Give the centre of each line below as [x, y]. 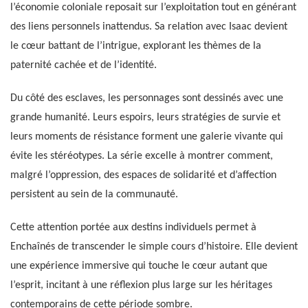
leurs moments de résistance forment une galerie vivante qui [147, 137]
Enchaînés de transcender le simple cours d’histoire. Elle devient [154, 247]
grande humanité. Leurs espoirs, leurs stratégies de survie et [145, 118]
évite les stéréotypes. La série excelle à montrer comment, [142, 156]
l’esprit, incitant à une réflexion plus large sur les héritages [141, 286]
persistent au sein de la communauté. [94, 195]
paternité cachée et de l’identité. [84, 66]
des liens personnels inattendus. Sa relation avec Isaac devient [149, 27]
